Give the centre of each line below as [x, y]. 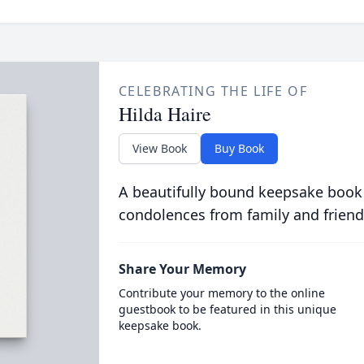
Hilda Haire [165, 114]
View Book [159, 148]
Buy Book [239, 148]
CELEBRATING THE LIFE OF [213, 91]
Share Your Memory [182, 269]
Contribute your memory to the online [221, 293]
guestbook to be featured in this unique [227, 309]
